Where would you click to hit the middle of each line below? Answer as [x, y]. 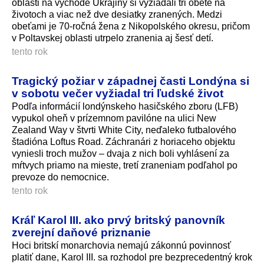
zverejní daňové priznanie [81, 232]
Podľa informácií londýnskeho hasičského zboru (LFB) [125, 106]
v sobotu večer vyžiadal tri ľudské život [118, 93]
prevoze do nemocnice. [60, 177]
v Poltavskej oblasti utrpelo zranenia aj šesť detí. [113, 38]
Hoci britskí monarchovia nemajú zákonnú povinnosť [121, 245]
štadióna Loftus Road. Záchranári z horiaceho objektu [123, 141]
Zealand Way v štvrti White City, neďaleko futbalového [124, 130]
